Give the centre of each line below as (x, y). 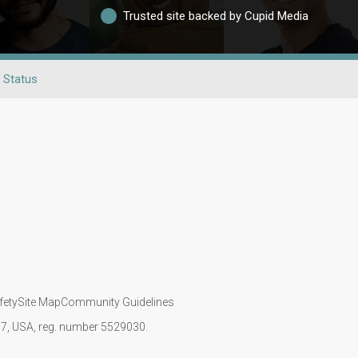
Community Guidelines (117, 302)
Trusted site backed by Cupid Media (215, 16)
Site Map (39, 302)
